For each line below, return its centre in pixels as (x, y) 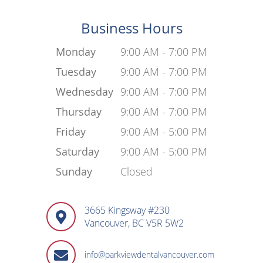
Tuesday (76, 72)
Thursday (79, 112)
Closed (136, 172)
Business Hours (131, 28)
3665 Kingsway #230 (127, 210)
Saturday (77, 152)
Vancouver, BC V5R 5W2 (134, 223)
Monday (76, 52)
